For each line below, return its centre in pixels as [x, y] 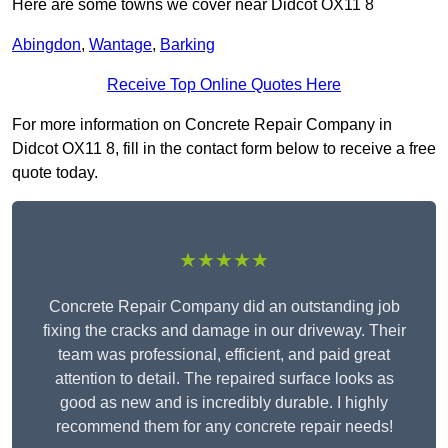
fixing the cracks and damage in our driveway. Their [224, 331]
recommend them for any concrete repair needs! [224, 427]
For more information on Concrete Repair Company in [202, 125]
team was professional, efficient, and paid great [224, 355]
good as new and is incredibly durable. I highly [224, 403]
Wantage [120, 45]
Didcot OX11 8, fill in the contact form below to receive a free [224, 149]
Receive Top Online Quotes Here [224, 85]
